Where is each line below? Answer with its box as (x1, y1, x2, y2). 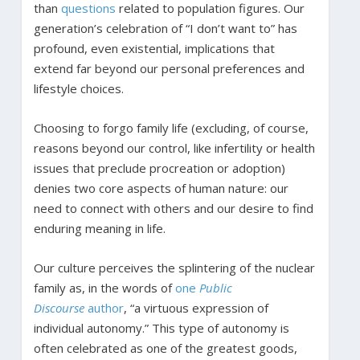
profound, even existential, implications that (33, 39, 275, 56)
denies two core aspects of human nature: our (33, 179, 288, 196)
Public (198, 279, 232, 296)
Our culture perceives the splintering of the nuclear (33, 259, 315, 276)
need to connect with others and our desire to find (33, 199, 313, 216)
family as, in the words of (33, 279, 175, 296)
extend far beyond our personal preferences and (33, 59, 305, 76)
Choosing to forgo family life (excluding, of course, (33, 119, 309, 136)
